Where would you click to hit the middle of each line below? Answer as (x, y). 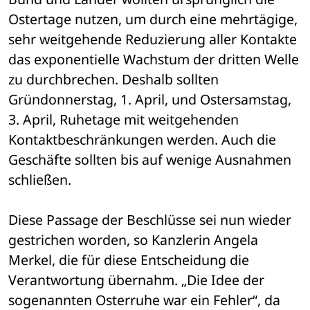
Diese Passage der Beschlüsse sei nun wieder (150, 220)
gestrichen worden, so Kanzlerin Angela (133, 240)
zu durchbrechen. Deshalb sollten (113, 80)
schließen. (42, 180)
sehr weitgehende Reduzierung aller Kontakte (153, 39)
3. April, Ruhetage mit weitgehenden (124, 120)
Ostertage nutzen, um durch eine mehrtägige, (153, 19)
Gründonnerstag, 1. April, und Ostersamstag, (150, 100)
